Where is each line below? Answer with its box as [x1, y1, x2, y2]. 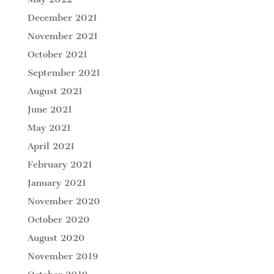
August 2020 [27, 232, 85, 243]
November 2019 [27, 250, 98, 262]
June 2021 [27, 103, 72, 115]
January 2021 [27, 177, 86, 188]
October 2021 [27, 48, 87, 60]
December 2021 [27, 12, 97, 23]
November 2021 [27, 30, 98, 42]
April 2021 [27, 140, 75, 152]
